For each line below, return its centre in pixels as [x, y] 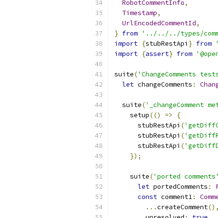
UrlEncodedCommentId [159, 23]
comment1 [175, 197]
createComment [182, 207]
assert [157, 54]
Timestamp [140, 13]
